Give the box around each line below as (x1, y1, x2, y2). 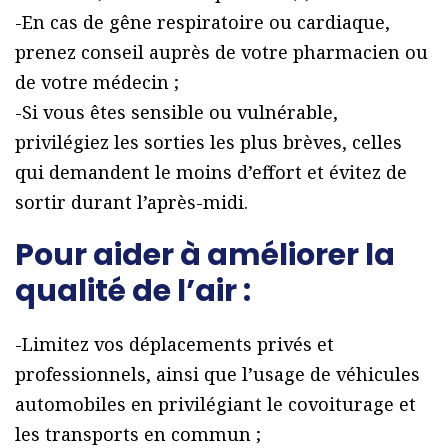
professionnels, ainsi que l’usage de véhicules (15, 362, 420, 387)
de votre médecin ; (15, 70, 179, 95)
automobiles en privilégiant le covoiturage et (15, 392, 416, 417)
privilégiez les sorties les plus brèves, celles (15, 130, 402, 155)
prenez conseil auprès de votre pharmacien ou (15, 40, 428, 65)
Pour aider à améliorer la (15, 234, 395, 277)
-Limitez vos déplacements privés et (15, 332, 334, 357)
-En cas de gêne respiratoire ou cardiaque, (15, 10, 390, 35)
